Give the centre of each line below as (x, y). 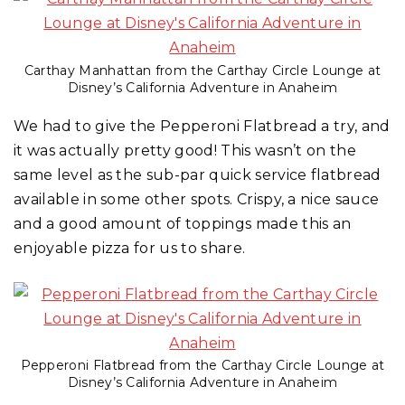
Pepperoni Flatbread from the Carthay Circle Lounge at (202, 366)
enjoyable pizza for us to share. (130, 248)
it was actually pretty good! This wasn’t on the (185, 150)
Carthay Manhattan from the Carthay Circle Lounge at (202, 70)
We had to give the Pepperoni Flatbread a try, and (202, 126)
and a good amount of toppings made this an (183, 223)
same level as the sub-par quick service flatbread (198, 174)
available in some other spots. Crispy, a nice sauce (197, 199)
